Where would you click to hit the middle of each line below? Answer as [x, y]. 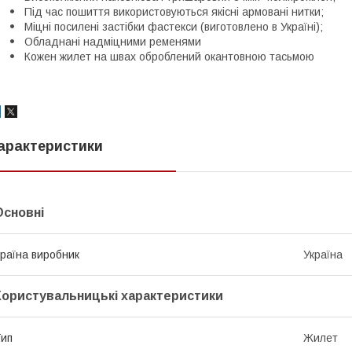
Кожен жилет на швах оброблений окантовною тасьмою [168, 56]
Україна [323, 254]
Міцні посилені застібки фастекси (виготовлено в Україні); [172, 26]
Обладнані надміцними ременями [111, 41]
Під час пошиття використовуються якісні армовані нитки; [172, 11]
